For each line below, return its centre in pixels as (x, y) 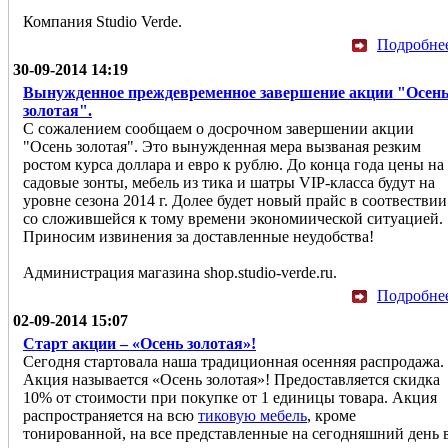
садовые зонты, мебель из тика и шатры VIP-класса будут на (229, 182)
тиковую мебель (252, 415)
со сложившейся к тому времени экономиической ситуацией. (233, 218)
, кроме (331, 415)
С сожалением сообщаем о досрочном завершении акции (218, 128)
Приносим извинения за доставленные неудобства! (198, 236)
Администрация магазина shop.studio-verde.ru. (180, 272)
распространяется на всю (110, 415)
